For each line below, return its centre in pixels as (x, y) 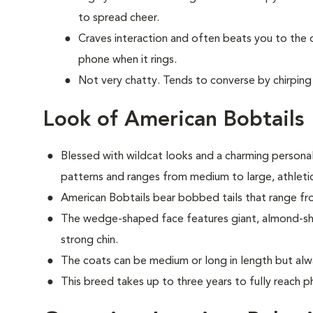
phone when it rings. (128, 60)
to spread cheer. (119, 18)
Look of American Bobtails (174, 120)
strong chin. (89, 240)
